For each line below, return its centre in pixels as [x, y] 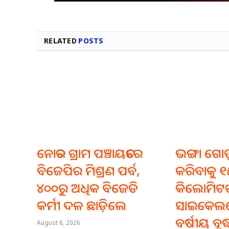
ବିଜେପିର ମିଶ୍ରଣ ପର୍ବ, [88, 170]
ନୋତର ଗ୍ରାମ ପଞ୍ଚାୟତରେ [90, 153]
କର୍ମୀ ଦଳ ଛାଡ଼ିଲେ [82, 205]
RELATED [61, 41]
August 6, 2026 [59, 223]
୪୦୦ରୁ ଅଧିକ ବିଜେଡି [87, 188]
